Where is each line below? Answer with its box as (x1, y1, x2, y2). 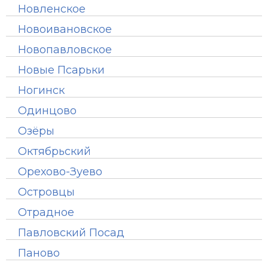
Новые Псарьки (18, 63, 105, 77)
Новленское (18, 2, 86, 16)
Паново (18, 246, 60, 260)
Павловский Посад (18, 226, 124, 239)
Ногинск (18, 84, 65, 97)
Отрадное (18, 206, 74, 219)
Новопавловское (18, 43, 112, 56)
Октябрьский (18, 145, 91, 158)
